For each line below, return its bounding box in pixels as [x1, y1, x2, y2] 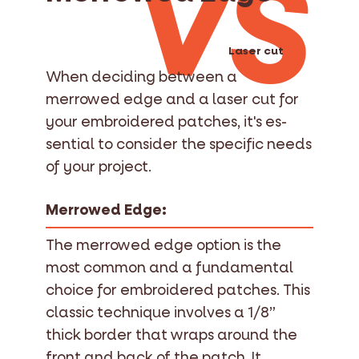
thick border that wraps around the [46, 325, 297, 345]
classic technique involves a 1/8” [46, 303, 276, 322]
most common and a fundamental [46, 258, 293, 277]
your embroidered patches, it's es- [46, 112, 287, 131]
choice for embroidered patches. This [46, 280, 310, 300]
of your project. [46, 157, 151, 176]
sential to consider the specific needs [46, 135, 312, 154]
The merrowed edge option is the [46, 236, 281, 255]
